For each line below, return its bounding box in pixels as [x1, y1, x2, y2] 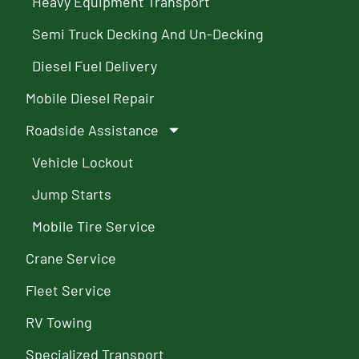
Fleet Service [26, 280, 112, 299]
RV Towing [26, 313, 93, 331]
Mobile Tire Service [32, 216, 156, 235]
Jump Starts [32, 184, 112, 203]
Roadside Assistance [26, 120, 159, 139]
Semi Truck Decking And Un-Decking [32, 24, 264, 42]
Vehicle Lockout [32, 152, 135, 171]
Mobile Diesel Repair [26, 88, 155, 107]
